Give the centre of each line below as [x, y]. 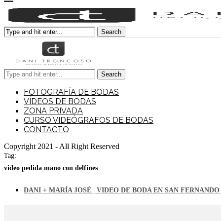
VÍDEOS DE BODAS [60, 101]
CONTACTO [46, 129]
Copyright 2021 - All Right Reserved [62, 146]
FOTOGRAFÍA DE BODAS [71, 92]
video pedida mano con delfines [51, 168]
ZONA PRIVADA [53, 111]
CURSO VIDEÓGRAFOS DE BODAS [89, 120]
